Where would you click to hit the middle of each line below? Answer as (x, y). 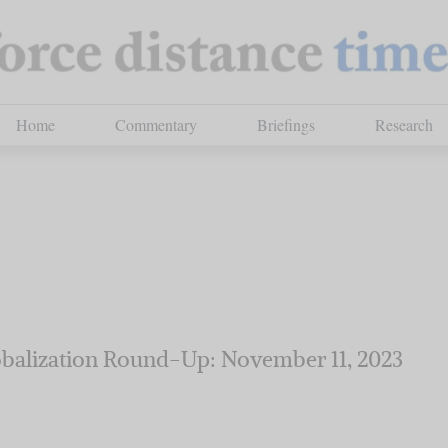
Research (403, 124)
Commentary (155, 124)
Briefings (285, 124)
